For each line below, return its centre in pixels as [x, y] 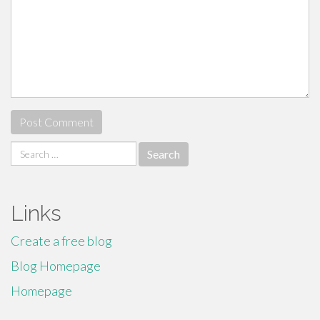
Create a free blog [61, 241]
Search [29, 149]
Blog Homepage [56, 266]
